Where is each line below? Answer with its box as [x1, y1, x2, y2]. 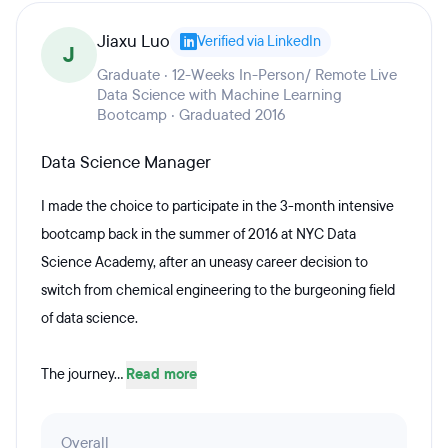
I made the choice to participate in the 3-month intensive [41, 197, 394, 216]
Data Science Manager [41, 151, 211, 174]
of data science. [41, 309, 138, 328]
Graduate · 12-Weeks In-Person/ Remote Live [97, 65, 397, 85]
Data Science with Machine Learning [97, 85, 342, 105]
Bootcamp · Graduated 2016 [97, 105, 286, 125]
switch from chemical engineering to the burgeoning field [41, 281, 395, 300]
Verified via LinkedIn [197, 32, 321, 51]
